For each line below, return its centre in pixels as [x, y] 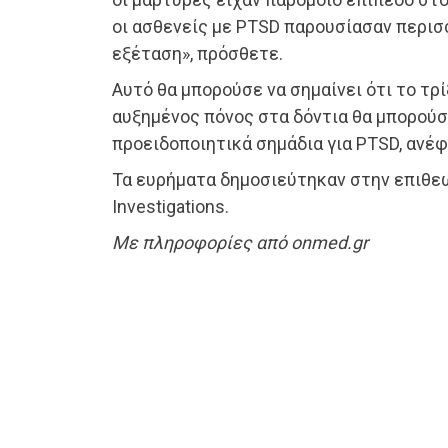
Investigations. [170, 207]
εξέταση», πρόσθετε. [197, 54]
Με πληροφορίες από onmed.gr [240, 243]
